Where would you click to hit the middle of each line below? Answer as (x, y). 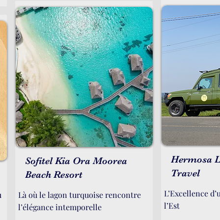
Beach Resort (54, 175)
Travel (185, 173)
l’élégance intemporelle (60, 207)
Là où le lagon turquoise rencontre (80, 195)
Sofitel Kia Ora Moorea (76, 161)
